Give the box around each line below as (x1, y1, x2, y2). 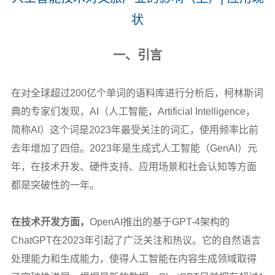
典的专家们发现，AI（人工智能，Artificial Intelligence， (10, 106, 255, 117)
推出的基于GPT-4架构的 (122, 216, 230, 227)
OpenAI (89, 216, 123, 227)
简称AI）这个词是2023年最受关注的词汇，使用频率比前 (10, 124, 258, 135)
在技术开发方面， (10, 216, 90, 227)
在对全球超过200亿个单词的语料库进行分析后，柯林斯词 (10, 87, 263, 98)
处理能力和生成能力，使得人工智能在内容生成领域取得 (10, 253, 257, 264)
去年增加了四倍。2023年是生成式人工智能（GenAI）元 (10, 142, 257, 153)
